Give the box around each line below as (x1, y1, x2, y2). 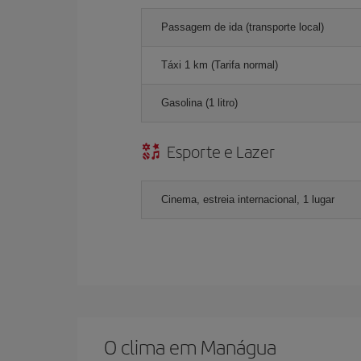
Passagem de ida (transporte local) (161, 20, 324, 33)
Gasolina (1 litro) (161, 96, 238, 109)
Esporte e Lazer (167, 139, 275, 163)
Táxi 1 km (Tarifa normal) (161, 58, 278, 71)
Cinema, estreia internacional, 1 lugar (161, 193, 334, 205)
